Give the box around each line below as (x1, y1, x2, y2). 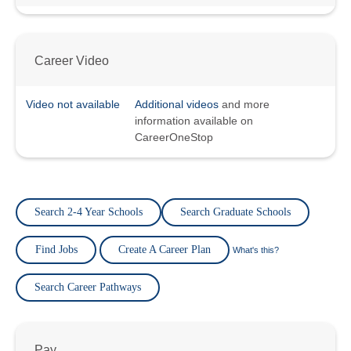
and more (219, 98, 270, 111)
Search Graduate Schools (180, 206, 291, 219)
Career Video (34, 52, 109, 67)
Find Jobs (34, 244, 78, 256)
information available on (135, 114, 253, 128)
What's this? (233, 245, 279, 255)
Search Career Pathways (34, 281, 141, 294)
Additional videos (135, 98, 219, 111)
